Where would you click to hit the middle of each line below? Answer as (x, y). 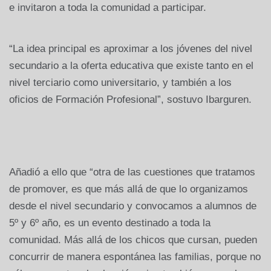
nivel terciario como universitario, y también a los (120, 82)
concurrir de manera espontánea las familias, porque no (135, 256)
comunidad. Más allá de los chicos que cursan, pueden (133, 240)
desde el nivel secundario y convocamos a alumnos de (133, 206)
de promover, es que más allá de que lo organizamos (129, 189)
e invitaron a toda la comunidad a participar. (108, 7)
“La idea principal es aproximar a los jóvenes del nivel (131, 48)
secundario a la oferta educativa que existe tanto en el (131, 65)
